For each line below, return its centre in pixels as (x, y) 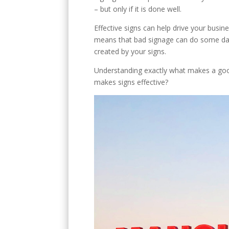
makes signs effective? (131, 82)
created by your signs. (130, 51)
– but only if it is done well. (138, 9)
